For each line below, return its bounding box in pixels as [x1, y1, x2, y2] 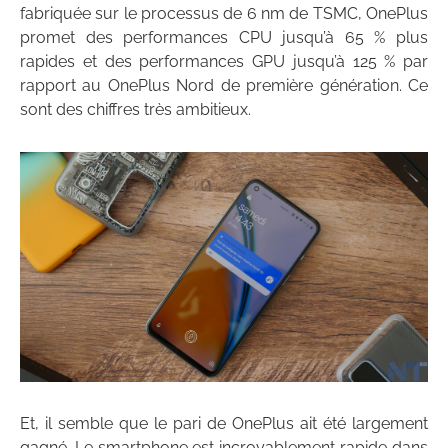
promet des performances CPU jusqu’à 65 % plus [20, 28, 428, 48]
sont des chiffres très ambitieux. [20, 100, 251, 120]
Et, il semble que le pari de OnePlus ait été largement [20, 413, 428, 433]
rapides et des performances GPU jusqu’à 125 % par [20, 52, 428, 72]
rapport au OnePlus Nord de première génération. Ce [20, 76, 428, 96]
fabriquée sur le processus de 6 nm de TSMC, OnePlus [20, 4, 428, 24]
